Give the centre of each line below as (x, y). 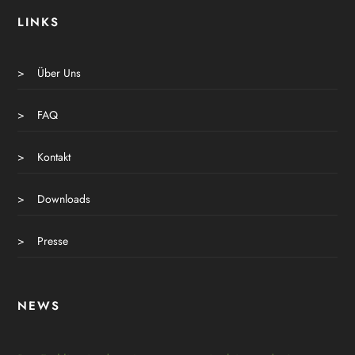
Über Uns (59, 73)
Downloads (64, 198)
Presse (53, 240)
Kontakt (54, 157)
